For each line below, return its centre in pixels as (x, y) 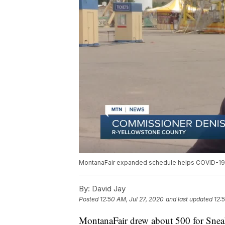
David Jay (108, 189)
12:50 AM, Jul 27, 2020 (132, 199)
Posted (89, 199)
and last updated (189, 199)
